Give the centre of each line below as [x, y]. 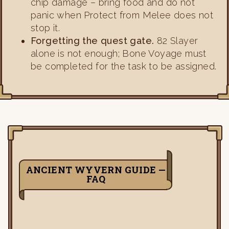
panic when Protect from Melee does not [122, 15]
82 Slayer [176, 41]
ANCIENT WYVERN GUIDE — [96, 170]
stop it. [45, 28]
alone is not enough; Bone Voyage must [119, 54]
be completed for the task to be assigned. [124, 66]
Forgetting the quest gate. [93, 41]
